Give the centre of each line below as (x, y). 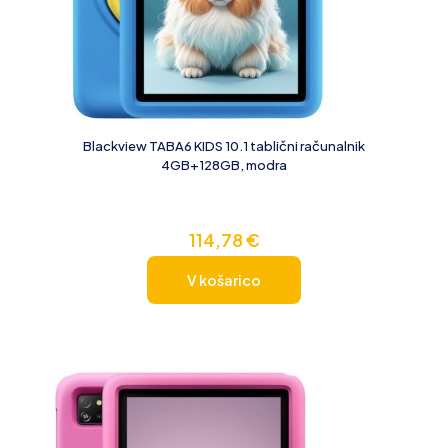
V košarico (224, 279)
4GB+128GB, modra (224, 164)
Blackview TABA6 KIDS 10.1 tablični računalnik (224, 145)
